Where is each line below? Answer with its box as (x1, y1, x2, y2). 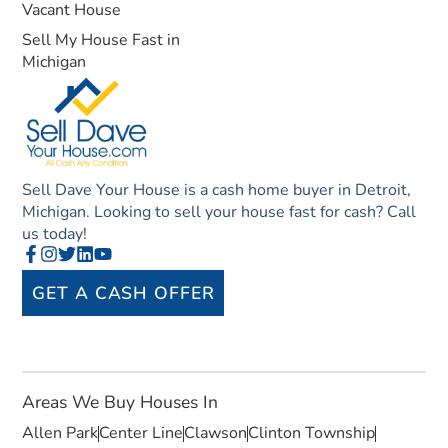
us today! (22, 223, 88, 245)
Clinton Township (248, 422, 376, 445)
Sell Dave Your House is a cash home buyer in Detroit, (22, 179, 412, 201)
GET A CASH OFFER (32, 281, 215, 305)
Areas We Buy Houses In (22, 390, 219, 415)
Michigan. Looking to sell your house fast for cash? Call (22, 201, 417, 223)
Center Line (99, 422, 184, 445)
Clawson (184, 422, 248, 445)
